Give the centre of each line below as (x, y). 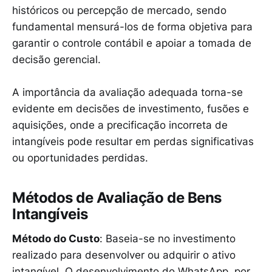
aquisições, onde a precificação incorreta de (120, 125)
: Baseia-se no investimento (168, 238)
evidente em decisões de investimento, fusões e (131, 109)
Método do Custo (56, 238)
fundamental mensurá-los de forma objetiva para (132, 26)
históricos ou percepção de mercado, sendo (119, 10)
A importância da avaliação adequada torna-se (127, 93)
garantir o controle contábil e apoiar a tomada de (132, 43)
